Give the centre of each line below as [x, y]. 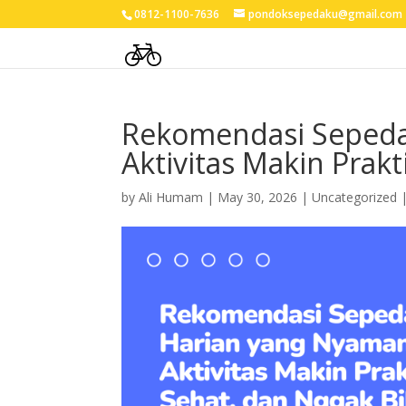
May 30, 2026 [258, 197]
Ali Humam [171, 197]
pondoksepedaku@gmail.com [326, 14]
